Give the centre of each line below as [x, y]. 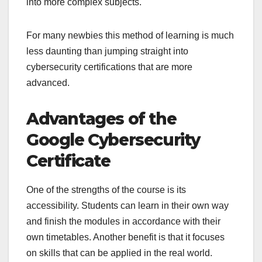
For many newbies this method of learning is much [130, 36]
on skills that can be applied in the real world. [119, 253]
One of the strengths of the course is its [106, 190]
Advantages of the [101, 119]
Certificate [68, 161]
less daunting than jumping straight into [107, 51]
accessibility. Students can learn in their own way [127, 206]
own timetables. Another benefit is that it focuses [125, 237]
